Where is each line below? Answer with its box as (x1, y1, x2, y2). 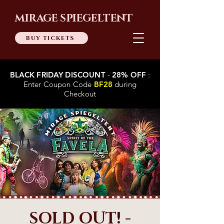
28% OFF (112, 70, 148, 79)
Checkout (63, 89, 96, 98)
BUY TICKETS (26, 34, 75, 42)
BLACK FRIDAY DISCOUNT (9, 70, 105, 79)
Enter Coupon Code (23, 79, 94, 89)
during (112, 79, 137, 89)
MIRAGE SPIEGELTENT (15, 11, 133, 25)
